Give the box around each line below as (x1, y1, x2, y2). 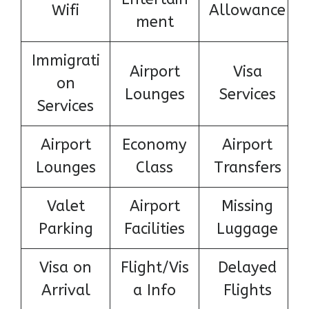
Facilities (124, 219, 185, 238)
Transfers (213, 158, 281, 177)
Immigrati (31, 51, 100, 70)
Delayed (218, 258, 277, 277)
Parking (38, 219, 93, 238)
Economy (122, 135, 187, 154)
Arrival (41, 281, 90, 299)
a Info (133, 281, 176, 299)
